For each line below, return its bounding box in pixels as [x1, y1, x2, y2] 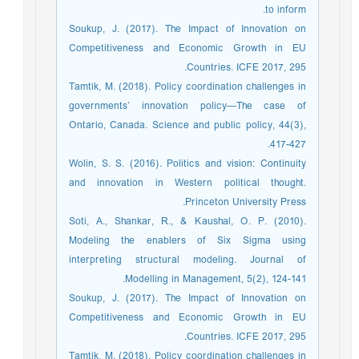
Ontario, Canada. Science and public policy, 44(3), [73, 116, 310, 135]
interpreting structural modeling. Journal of [73, 251, 310, 269]
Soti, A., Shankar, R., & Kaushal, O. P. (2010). [73, 212, 310, 231]
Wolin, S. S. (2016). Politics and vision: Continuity [73, 155, 310, 173]
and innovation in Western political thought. [73, 174, 310, 192]
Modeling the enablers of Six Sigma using [73, 232, 310, 250]
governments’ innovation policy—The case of [73, 97, 310, 115]
